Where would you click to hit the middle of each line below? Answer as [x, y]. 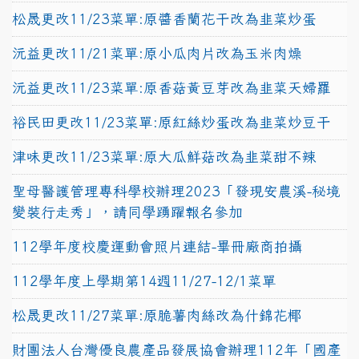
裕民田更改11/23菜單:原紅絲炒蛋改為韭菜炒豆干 [171, 122]
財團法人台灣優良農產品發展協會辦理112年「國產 [177, 349]
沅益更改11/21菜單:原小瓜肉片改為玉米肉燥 [157, 53]
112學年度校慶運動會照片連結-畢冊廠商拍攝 [157, 246]
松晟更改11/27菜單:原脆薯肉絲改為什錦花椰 [157, 315]
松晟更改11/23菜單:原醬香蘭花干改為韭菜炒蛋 [164, 18]
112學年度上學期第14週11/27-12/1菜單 [144, 280]
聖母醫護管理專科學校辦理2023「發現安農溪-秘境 [176, 191]
